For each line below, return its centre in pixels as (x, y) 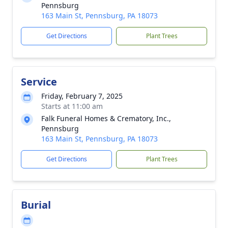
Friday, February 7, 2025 (82, 96)
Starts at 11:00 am (72, 106)
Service (39, 82)
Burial (36, 205)
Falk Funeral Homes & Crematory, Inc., (106, 118)
